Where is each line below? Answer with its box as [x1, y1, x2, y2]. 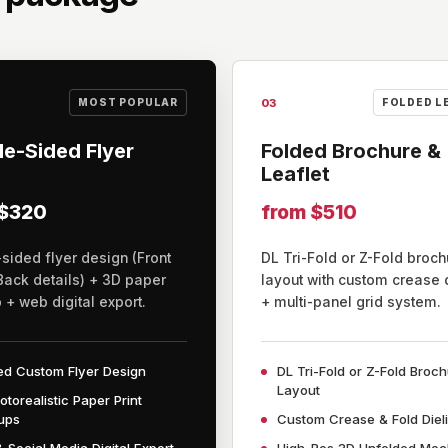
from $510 [261, 200, 357, 224]
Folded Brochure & [261, 139, 441, 163]
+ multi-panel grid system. [261, 294, 441, 310]
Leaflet [261, 162, 330, 186]
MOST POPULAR [78, 96, 178, 108]
